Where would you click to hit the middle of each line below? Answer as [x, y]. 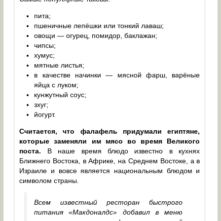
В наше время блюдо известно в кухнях [121, 151]
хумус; [45, 55]
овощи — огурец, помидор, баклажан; [96, 36]
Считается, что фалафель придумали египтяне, [110, 131]
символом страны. [49, 181]
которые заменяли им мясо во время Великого [110, 141]
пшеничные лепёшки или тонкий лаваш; [99, 26]
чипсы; [45, 46]
